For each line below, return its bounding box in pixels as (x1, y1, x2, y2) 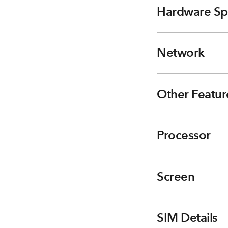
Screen (157, 169, 194, 184)
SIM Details (157, 210, 218, 225)
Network (157, 45, 205, 60)
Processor (157, 128, 211, 142)
